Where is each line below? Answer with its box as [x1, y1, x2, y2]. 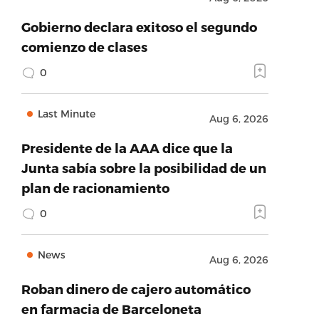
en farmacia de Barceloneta [21, 301, 202, 316]
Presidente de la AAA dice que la [21, 140, 233, 155]
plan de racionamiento [21, 180, 169, 195]
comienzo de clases [21, 39, 147, 54]
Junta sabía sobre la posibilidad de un [21, 160, 266, 175]
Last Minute [37, 108, 95, 120]
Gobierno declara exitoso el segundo [21, 19, 257, 34]
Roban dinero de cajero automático [21, 281, 251, 296]
